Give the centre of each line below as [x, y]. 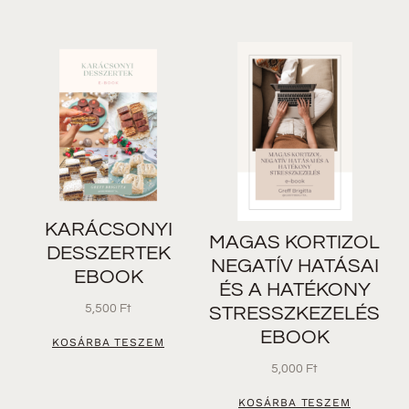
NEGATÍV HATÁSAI [294, 266]
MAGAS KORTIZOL [295, 242]
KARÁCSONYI [108, 229]
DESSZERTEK [108, 253]
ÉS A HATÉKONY [294, 289]
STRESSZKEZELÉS [295, 313]
